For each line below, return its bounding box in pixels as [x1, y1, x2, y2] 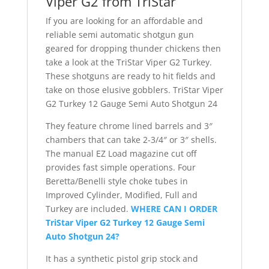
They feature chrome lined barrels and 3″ [45, 120, 213, 132]
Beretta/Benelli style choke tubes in [45, 175, 188, 187]
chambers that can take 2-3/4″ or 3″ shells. [45, 134, 217, 146]
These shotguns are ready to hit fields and [45, 70, 216, 82]
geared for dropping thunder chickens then [45, 43, 221, 55]
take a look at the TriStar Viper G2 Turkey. [45, 56, 212, 68]
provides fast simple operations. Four [45, 162, 196, 174]
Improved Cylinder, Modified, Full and [45, 189, 198, 201]
